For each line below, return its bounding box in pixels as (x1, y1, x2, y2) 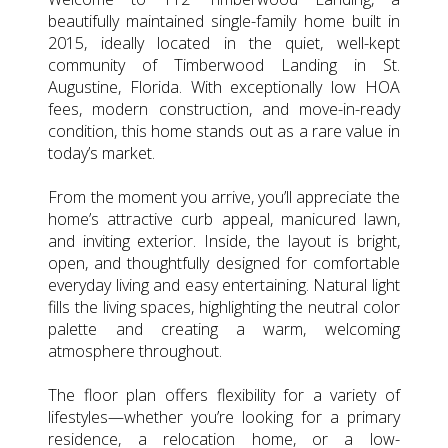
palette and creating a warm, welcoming (48, 317, 400, 340)
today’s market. (48, 141, 156, 164)
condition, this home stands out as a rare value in (48, 119, 400, 142)
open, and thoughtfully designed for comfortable (48, 251, 400, 274)
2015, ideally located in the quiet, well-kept (48, 31, 400, 54)
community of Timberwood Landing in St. (48, 53, 400, 76)
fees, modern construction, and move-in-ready (48, 97, 400, 120)
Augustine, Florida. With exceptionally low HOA (48, 75, 400, 98)
